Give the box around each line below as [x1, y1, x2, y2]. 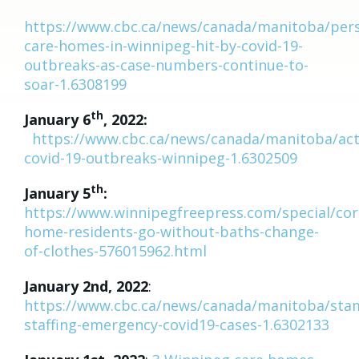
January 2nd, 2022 [24, 276, 148, 296]
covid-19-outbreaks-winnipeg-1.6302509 [24, 148, 297, 167]
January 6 [24, 110, 91, 129]
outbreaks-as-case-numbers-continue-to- [24, 55, 309, 75]
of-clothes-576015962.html [24, 241, 207, 260]
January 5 [24, 184, 91, 203]
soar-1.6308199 [24, 75, 127, 94]
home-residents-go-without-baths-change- [24, 222, 319, 241]
